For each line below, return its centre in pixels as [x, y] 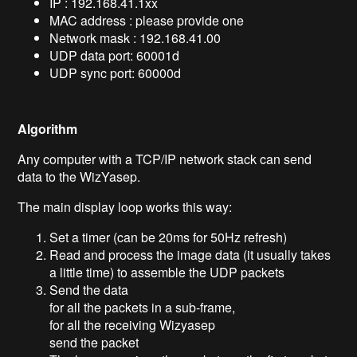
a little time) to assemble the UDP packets [167, 272]
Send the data [89, 289]
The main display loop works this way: [125, 206]
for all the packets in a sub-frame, [143, 307]
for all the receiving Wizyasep [133, 324]
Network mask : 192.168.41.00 [135, 37]
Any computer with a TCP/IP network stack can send [165, 159]
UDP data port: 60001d [115, 55]
